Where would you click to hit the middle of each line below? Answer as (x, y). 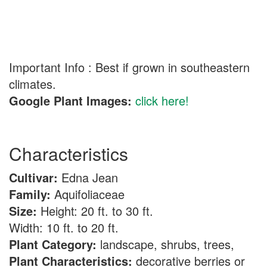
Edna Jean (93, 177)
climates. (32, 84)
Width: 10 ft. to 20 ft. (67, 227)
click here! (162, 100)
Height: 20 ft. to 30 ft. (95, 211)
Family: (30, 194)
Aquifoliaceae (91, 194)
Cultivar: (35, 177)
